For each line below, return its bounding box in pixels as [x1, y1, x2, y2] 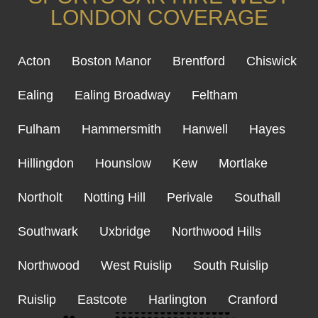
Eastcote [77, 292, 127, 307]
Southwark [18, 224, 78, 239]
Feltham [192, 88, 238, 103]
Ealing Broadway [75, 88, 170, 103]
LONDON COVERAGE [50, 6, 268, 30]
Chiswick [246, 54, 297, 69]
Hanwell [182, 122, 228, 137]
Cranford [228, 292, 278, 307]
